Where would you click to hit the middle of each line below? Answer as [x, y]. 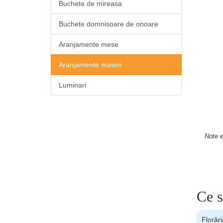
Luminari [72, 85]
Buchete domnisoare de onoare [109, 24]
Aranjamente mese [89, 44]
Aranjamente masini [90, 65]
